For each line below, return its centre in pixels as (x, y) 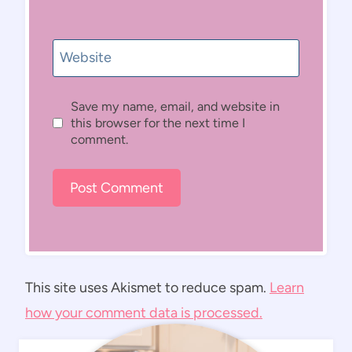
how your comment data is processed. (144, 313)
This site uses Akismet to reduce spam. (147, 288)
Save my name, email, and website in (175, 107)
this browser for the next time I (158, 123)
